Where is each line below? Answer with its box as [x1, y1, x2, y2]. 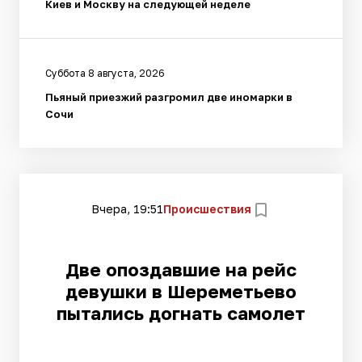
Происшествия [163, 202, 251, 217]
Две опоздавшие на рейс [65, 258, 297, 280]
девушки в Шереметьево [65, 280, 297, 302]
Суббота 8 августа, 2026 [45, 66, 165, 79]
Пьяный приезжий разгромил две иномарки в [45, 90, 293, 103]
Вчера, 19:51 [91, 202, 163, 217]
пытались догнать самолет [57, 301, 305, 324]
